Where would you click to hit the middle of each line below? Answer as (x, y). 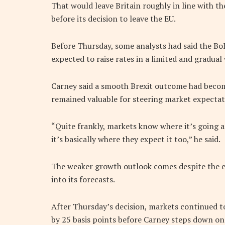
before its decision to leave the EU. (114, 19)
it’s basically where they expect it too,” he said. (136, 139)
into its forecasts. (83, 180)
